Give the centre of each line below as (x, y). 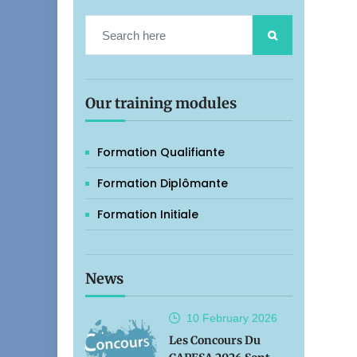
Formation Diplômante (163, 183)
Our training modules (161, 103)
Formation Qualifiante (161, 152)
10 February (218, 318)
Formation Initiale (148, 214)
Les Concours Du (215, 340)
